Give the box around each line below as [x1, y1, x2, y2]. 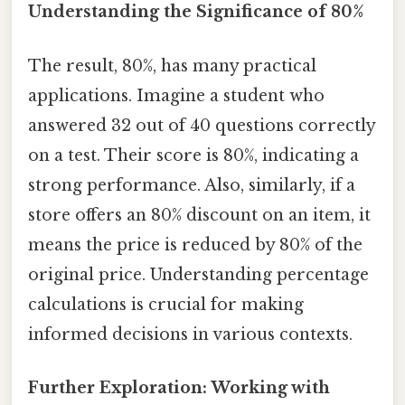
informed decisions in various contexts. [28, 324, 353, 344]
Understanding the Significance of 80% [28, 2, 363, 23]
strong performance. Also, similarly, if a [28, 174, 355, 195]
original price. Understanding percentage [28, 264, 369, 285]
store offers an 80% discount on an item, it [28, 204, 371, 225]
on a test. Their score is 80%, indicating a [28, 145, 359, 165]
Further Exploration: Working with [28, 377, 330, 398]
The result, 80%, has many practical [28, 55, 316, 76]
